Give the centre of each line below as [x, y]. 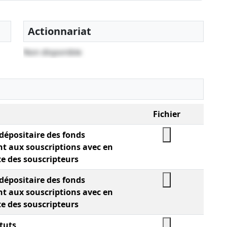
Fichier [166, 114]
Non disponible [52, 52]
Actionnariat [60, 31]
